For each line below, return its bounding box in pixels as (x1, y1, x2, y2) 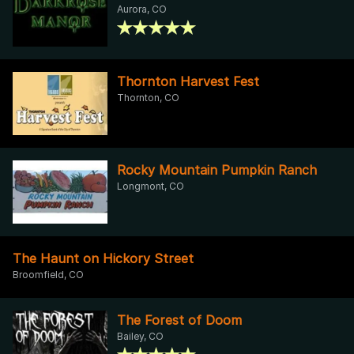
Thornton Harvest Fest (117, 73, 259, 89)
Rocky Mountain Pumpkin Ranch (117, 161, 317, 178)
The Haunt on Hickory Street (13, 250, 194, 266)
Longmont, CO (117, 179, 184, 192)
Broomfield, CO (13, 268, 84, 281)
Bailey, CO (117, 330, 164, 342)
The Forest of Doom (117, 311, 242, 328)
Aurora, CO (117, 2, 167, 15)
